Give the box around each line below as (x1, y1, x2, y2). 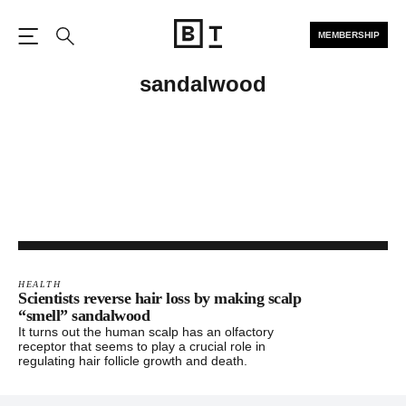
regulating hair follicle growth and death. (18, 353, 247, 368)
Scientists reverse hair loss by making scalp (18, 289, 301, 307)
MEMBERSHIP (318, 30, 380, 40)
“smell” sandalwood (18, 306, 150, 324)
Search (63, 46, 113, 67)
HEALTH (18, 279, 61, 289)
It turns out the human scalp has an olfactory (18, 324, 274, 339)
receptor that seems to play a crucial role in (18, 339, 266, 353)
